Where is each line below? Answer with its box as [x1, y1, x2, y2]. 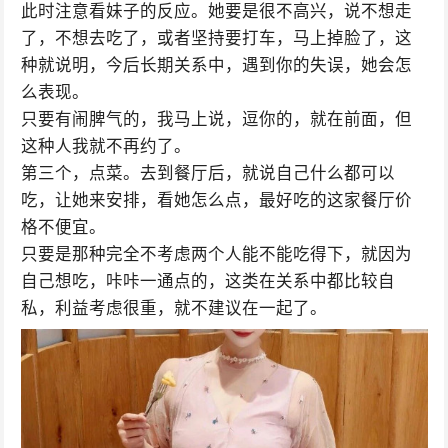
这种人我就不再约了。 [20, 137, 191, 156]
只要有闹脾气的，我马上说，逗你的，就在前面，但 [20, 110, 412, 129]
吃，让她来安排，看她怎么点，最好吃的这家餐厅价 [20, 191, 412, 210]
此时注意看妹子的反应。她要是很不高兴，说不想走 [20, 2, 412, 21]
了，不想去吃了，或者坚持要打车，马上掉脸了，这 [20, 29, 412, 48]
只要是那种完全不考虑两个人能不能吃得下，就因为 [20, 245, 412, 264]
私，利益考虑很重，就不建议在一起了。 [20, 299, 327, 318]
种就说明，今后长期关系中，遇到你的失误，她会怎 [20, 56, 412, 75]
